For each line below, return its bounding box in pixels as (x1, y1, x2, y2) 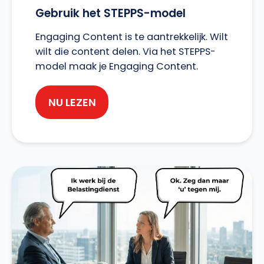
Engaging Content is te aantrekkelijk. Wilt (35, 30, 228, 44)
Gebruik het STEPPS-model (35, 5, 186, 21)
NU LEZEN (48, 94, 96, 110)
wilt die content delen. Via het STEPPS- (35, 45, 216, 58)
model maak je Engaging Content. (35, 60, 198, 73)
